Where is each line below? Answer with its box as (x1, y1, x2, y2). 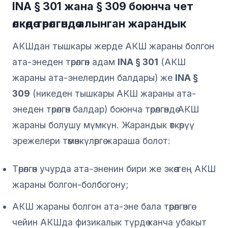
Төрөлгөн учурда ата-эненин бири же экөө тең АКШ (12, 163, 216, 174)
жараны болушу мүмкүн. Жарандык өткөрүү (12, 119, 194, 130)
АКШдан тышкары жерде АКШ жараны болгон (12, 40, 214, 51)
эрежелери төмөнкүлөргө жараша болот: (12, 135, 170, 146)
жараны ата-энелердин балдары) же (12, 72, 175, 83)
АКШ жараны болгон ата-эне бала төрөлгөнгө (12, 201, 191, 212)
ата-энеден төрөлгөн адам (12, 56, 118, 67)
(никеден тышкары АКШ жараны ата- (30, 88, 196, 99)
